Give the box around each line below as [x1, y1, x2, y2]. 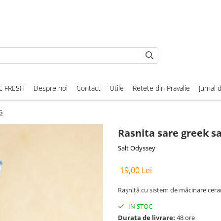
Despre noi [34, 83, 68, 93]
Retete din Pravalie [133, 83, 190, 93]
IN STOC [127, 202, 152, 211]
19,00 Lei [120, 165, 152, 176]
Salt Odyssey [118, 144, 155, 153]
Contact [76, 83, 101, 93]
